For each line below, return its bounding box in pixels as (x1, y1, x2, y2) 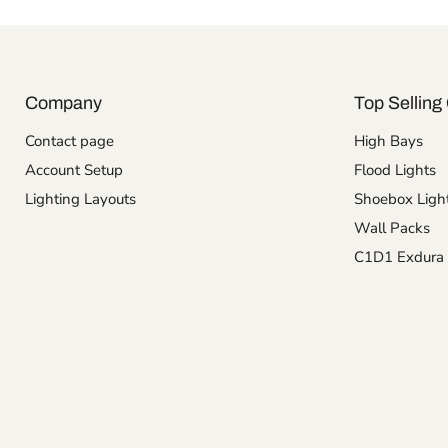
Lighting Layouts (25, 189, 136, 209)
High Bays (353, 131, 423, 151)
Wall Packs (353, 218, 430, 238)
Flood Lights (353, 160, 436, 180)
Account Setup (25, 160, 123, 180)
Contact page (25, 131, 114, 151)
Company (25, 93, 102, 113)
